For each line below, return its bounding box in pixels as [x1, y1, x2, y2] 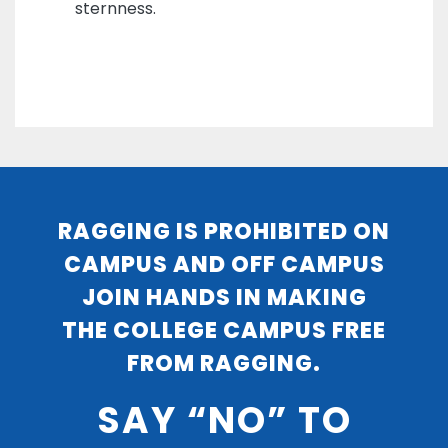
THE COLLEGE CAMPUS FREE [62, 314, 386, 346]
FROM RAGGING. [127, 347, 321, 379]
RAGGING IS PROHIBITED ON [58, 215, 390, 247]
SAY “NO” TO [96, 394, 352, 446]
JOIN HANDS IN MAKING [81, 281, 367, 313]
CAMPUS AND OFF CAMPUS [63, 248, 385, 280]
